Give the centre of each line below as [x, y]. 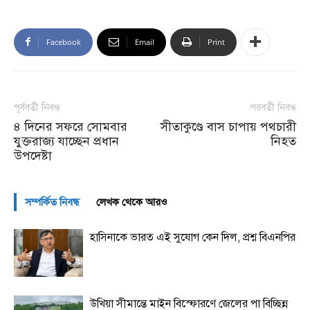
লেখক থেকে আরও [132, 202]
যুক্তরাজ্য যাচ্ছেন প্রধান [66, 141]
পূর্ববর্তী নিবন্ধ [37, 107]
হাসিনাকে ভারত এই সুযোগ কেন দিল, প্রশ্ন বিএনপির [193, 237]
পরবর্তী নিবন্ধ [273, 107]
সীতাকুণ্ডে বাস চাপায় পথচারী [228, 126]
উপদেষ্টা [33, 155]
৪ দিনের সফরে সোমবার [71, 126]
